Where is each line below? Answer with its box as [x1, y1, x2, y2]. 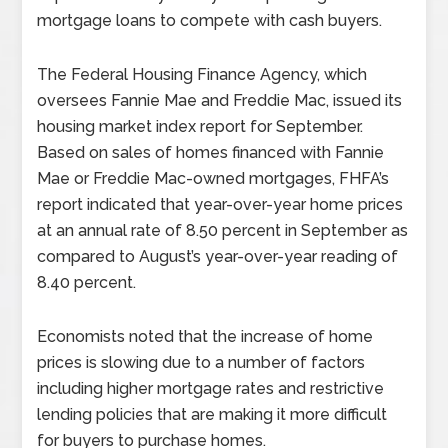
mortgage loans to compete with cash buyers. [37, 11, 383, 30]
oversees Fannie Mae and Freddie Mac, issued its [37, 91, 403, 110]
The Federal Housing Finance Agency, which [37, 65, 368, 84]
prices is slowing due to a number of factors [37, 353, 366, 372]
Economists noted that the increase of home [37, 327, 374, 346]
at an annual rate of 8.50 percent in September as [37, 221, 409, 240]
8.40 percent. [37, 273, 137, 292]
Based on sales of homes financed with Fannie [37, 143, 385, 162]
